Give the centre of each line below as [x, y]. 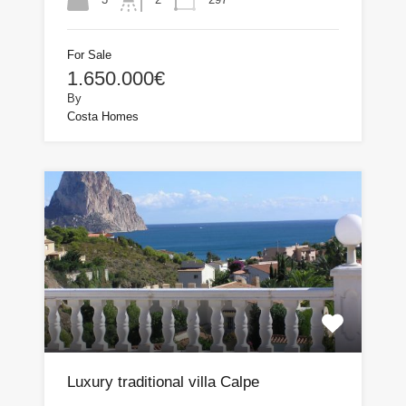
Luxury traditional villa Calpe [163, 382]
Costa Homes [103, 116]
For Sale [89, 54]
